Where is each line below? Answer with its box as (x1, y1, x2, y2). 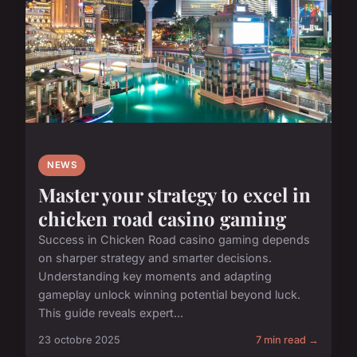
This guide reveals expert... (38, 305, 183, 320)
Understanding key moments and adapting (38, 269, 272, 283)
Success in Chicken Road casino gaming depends (38, 232, 310, 246)
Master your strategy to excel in (38, 181, 311, 207)
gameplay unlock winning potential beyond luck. (38, 287, 300, 301)
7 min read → (256, 333, 319, 346)
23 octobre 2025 (38, 333, 120, 346)
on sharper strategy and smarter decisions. (38, 250, 272, 265)
